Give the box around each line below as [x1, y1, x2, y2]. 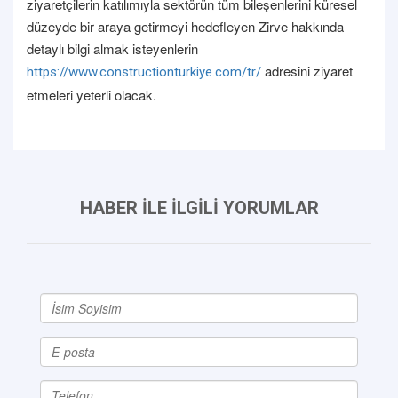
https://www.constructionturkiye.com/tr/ [27, 63, 261, 80]
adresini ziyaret [261, 60, 353, 80]
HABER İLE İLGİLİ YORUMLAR [79, 196, 319, 219]
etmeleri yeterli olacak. [27, 84, 156, 104]
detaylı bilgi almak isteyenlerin [27, 38, 198, 58]
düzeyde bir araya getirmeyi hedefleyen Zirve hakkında [27, 16, 344, 36]
